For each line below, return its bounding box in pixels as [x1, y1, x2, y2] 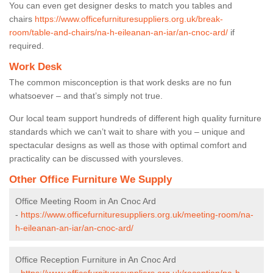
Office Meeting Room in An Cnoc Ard [15, 196, 156, 206]
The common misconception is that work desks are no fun [9, 77, 232, 87]
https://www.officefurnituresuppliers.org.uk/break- [35, 13, 223, 24]
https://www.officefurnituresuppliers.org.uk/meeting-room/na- [21, 209, 253, 219]
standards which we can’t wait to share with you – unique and [9, 126, 245, 136]
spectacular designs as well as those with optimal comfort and [9, 140, 247, 150]
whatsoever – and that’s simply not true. [9, 90, 165, 101]
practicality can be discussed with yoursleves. [9, 153, 183, 163]
